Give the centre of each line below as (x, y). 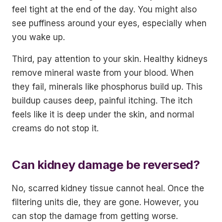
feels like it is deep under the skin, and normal (103, 114)
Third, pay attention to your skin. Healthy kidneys (110, 59)
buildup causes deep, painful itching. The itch (102, 101)
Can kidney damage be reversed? (106, 165)
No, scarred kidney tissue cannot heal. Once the (108, 188)
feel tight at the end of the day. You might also (104, 9)
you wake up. (38, 37)
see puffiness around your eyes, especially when (109, 23)
